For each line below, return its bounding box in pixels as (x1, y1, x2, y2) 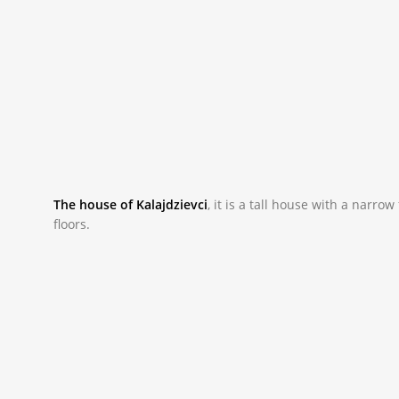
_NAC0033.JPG (53, 250, 169, 274)
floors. (53, 215, 91, 232)
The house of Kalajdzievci (53, 195, 208, 213)
